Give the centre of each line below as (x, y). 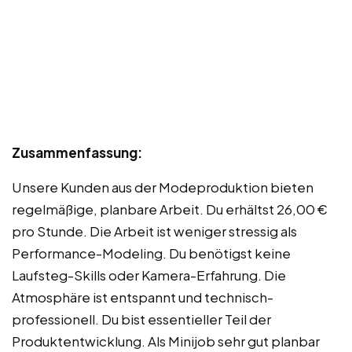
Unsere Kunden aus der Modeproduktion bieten (163, 187)
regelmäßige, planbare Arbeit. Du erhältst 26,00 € (170, 209)
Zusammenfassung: (77, 152)
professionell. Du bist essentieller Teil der (141, 319)
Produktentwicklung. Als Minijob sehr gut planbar (166, 341)
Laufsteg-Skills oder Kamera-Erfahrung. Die (149, 275)
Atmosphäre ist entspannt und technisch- (143, 297)
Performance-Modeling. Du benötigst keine (151, 253)
